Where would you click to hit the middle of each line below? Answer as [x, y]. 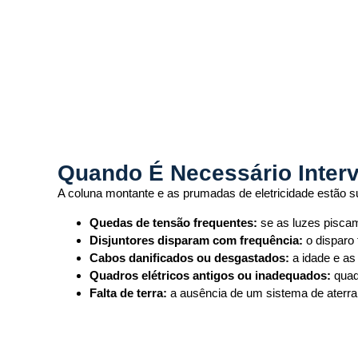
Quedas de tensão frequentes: [173, 222]
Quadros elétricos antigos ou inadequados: [210, 275]
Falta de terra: [128, 292]
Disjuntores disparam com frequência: [196, 240]
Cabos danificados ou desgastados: [189, 257]
